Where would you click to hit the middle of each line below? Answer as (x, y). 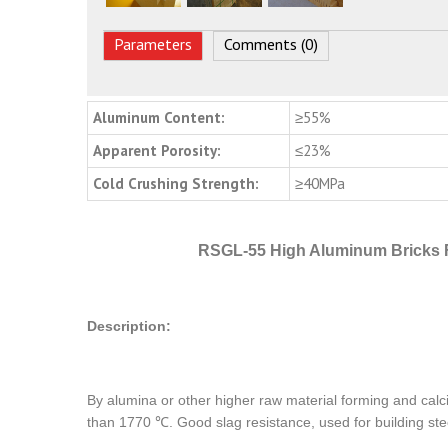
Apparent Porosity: (157, 150)
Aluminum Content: (159, 117)
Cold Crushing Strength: (176, 183)
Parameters (153, 44)
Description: (129, 326)
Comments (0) (271, 44)
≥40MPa (320, 183)
